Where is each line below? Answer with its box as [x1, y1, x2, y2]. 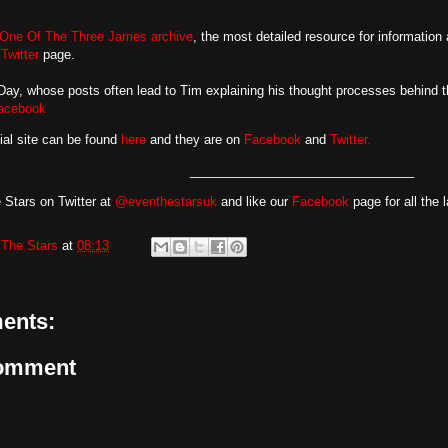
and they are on [146, 132, 244, 147]
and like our [217, 194, 292, 209]
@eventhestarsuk [115, 194, 217, 209]
